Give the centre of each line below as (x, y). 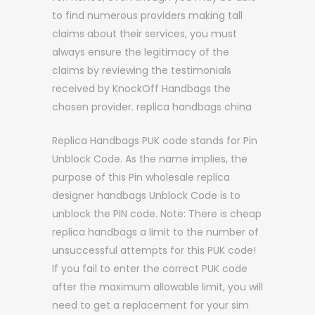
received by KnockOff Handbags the (141, 89)
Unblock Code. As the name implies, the (150, 159)
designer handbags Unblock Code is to (146, 195)
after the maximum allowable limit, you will (157, 287)
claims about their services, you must (144, 34)
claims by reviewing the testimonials (142, 70)
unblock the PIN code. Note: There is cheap (157, 214)
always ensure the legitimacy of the (141, 52)
